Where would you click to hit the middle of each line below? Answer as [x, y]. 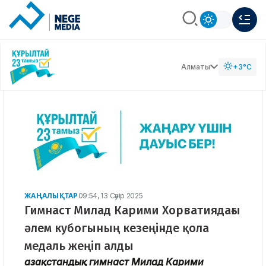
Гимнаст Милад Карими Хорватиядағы [132, 210]
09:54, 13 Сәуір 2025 [110, 195]
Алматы [196, 66]
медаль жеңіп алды [79, 246]
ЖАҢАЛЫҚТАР [51, 195]
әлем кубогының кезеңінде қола [117, 228]
